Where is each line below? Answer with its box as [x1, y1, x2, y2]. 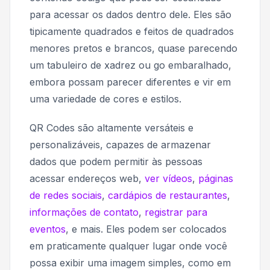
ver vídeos [145, 172, 192, 184]
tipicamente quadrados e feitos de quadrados [30, 25, 234, 37]
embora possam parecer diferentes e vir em [30, 75, 231, 88]
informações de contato [30, 206, 139, 218]
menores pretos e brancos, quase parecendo [30, 42, 237, 54]
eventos [30, 222, 66, 235]
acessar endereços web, [30, 172, 145, 184]
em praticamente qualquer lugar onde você [30, 239, 227, 252]
